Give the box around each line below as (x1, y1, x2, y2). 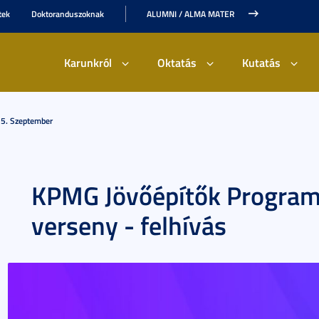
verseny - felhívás (31, 206, 226, 244)
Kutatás (242, 54, 281, 70)
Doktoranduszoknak (31, 8, 104, 20)
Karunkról (64, 54, 112, 70)
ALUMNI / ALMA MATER (147, 8, 234, 20)
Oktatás (157, 54, 197, 70)
